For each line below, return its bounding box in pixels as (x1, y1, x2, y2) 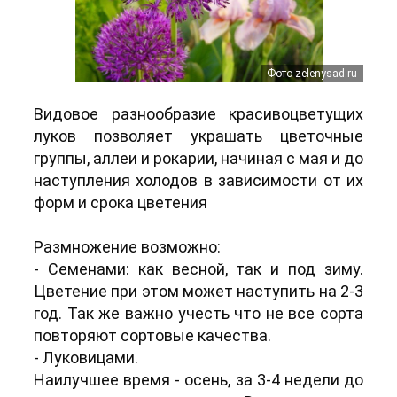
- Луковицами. (34, 347, 138, 367)
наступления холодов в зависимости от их (34, 170, 363, 190)
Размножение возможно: (34, 237, 221, 256)
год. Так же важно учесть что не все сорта (34, 303, 363, 323)
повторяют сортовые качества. (34, 325, 271, 345)
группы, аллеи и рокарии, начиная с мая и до (34, 148, 363, 167)
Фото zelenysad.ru (267, 66, 357, 80)
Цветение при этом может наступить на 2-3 (34, 281, 363, 300)
